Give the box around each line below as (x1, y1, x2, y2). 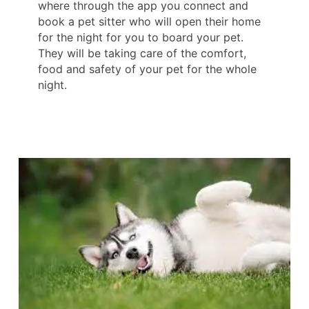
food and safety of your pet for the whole (38, 61, 257, 76)
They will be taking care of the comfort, (38, 46, 246, 60)
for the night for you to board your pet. (38, 30, 243, 44)
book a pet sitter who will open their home (38, 14, 261, 28)
